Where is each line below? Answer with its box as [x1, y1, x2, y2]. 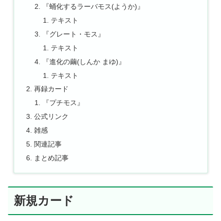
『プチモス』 [42, 99, 84, 107]
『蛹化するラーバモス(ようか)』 [42, 2, 145, 11]
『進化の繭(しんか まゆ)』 [42, 57, 126, 66]
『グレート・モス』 [42, 30, 105, 38]
